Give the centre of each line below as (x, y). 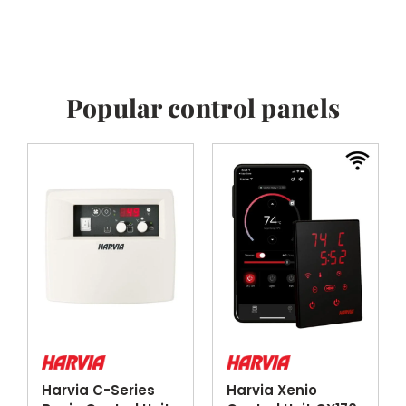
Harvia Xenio (272, 390)
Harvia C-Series (98, 390)
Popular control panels (203, 107)
